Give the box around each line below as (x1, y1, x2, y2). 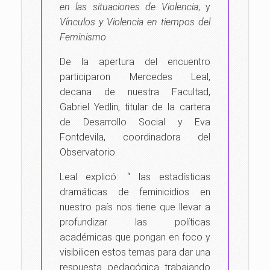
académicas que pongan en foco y (60, 231, 210, 243)
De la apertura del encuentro (60, 56, 210, 67)
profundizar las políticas (60, 216, 210, 228)
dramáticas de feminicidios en (60, 186, 210, 198)
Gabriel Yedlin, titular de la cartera (60, 101, 210, 113)
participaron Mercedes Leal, (60, 71, 210, 83)
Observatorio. (60, 146, 117, 158)
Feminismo (60, 31, 106, 43)
